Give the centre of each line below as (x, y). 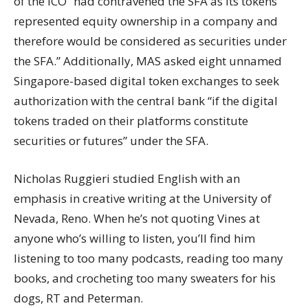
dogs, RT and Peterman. (78, 298)
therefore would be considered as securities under (150, 41)
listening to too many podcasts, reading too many (148, 258)
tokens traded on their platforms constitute (131, 121)
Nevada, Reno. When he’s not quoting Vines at (137, 218)
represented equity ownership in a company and (146, 21)
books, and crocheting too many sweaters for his (145, 278)
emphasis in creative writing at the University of (143, 198)
